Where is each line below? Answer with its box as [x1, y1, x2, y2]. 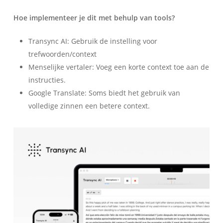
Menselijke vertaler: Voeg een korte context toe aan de [28, 62, 209, 72]
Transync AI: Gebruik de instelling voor [28, 36, 157, 46]
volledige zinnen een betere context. [28, 101, 150, 111]
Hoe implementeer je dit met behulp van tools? [13, 12, 175, 22]
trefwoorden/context [28, 49, 97, 59]
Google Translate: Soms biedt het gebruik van [28, 88, 180, 98]
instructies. [28, 75, 66, 85]
